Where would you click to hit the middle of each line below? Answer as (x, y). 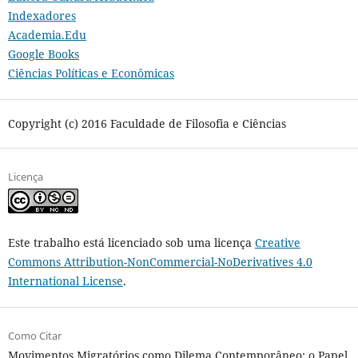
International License (65, 281)
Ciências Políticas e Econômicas (91, 74)
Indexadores (42, 16)
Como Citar (34, 336)
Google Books (43, 54)
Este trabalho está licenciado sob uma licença (131, 243)
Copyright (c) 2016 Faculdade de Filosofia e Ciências (147, 124)
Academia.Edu (47, 35)
